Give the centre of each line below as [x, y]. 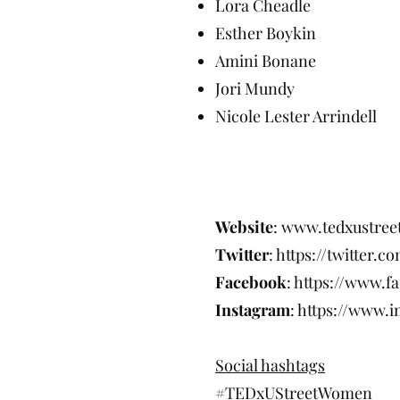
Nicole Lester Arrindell [301, 116]
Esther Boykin [266, 33]
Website [244, 227]
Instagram [253, 310]
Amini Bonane [266, 61]
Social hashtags [270, 365]
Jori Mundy [255, 88]
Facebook [251, 282]
